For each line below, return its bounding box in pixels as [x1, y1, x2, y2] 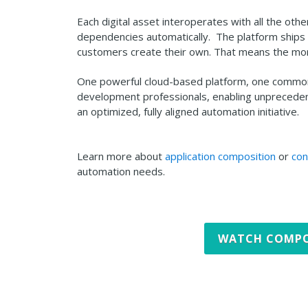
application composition [165, 149, 276, 163]
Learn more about [77, 149, 165, 163]
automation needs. [77, 164, 165, 178]
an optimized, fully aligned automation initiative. [77, 104, 305, 118]
